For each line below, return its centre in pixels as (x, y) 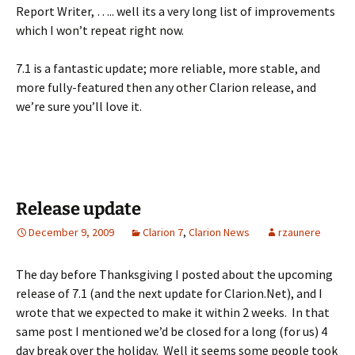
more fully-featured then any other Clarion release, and (166, 87)
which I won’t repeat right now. (100, 30)
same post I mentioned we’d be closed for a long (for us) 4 (172, 331)
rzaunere (300, 232)
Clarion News (219, 232)
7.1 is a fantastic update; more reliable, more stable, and (168, 68)
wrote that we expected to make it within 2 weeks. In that (173, 312)
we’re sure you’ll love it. (79, 106)
